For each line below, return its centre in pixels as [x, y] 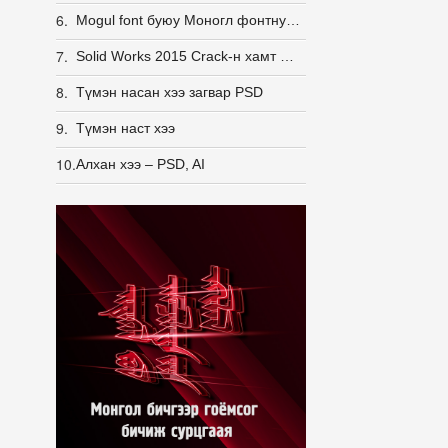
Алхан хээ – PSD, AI [140, 164]
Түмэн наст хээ [125, 128]
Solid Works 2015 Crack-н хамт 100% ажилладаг [287, 56]
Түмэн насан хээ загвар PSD [169, 92]
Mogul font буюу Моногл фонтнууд [293, 20]
